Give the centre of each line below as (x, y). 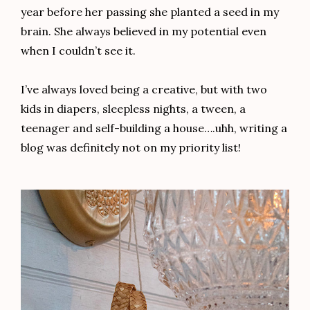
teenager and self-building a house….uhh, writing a (154, 128)
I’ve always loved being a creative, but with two (144, 90)
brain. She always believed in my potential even (144, 31)
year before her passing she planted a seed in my (150, 12)
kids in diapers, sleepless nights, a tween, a (133, 109)
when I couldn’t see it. (78, 51)
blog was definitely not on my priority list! (131, 148)
